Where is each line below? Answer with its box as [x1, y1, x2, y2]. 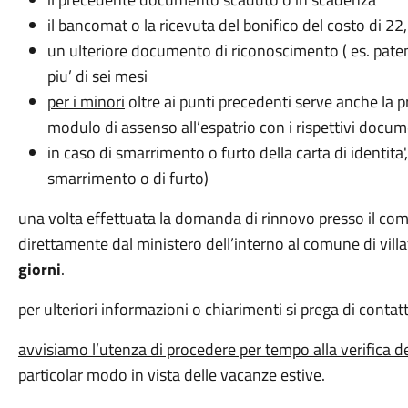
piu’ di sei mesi [46, 64, 148, 88]
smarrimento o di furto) [46, 166, 209, 190]
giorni [17, 257, 61, 281]
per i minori [46, 89, 125, 114]
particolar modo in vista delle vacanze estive [17, 362, 321, 387]
